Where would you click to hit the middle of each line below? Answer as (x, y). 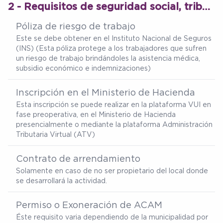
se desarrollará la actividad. (61, 181)
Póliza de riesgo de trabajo (76, 26)
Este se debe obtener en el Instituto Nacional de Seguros (114, 38)
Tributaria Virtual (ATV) (56, 134)
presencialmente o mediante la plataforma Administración (114, 124)
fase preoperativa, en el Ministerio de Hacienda (96, 114)
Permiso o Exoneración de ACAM (89, 205)
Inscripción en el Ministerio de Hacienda (106, 92)
